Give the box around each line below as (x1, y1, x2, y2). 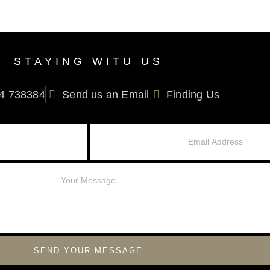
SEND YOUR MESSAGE (34, 246, 143, 255)
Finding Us (166, 89, 219, 101)
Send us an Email (62, 89, 149, 101)
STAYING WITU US (13, 55, 163, 67)
